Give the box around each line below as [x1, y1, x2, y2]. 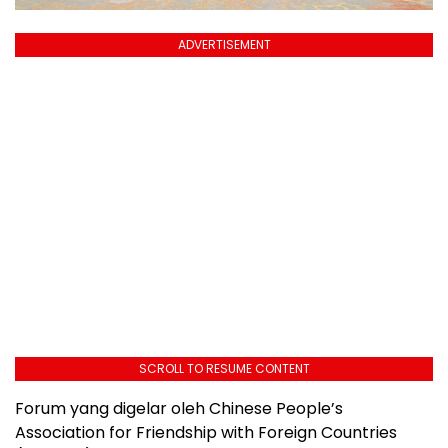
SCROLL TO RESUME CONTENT [138, 359, 310, 377]
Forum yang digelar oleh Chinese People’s [15, 396, 343, 420]
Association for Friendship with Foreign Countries [15, 420, 397, 444]
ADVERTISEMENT [177, 35, 271, 53]
